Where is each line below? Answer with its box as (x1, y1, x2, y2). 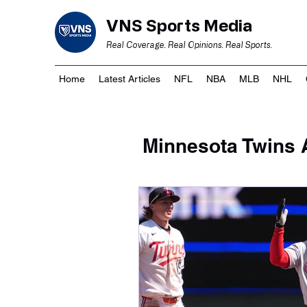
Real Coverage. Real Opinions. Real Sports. (106, 40, 272, 49)
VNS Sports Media (106, 16, 252, 34)
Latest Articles (99, 73, 160, 84)
